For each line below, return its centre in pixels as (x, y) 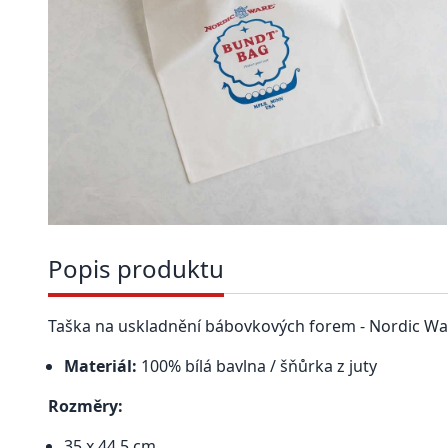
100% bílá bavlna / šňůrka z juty (259, 365)
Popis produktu (136, 268)
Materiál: (102, 365)
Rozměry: (85, 405)
